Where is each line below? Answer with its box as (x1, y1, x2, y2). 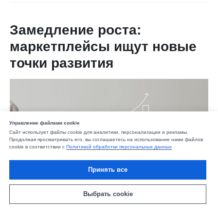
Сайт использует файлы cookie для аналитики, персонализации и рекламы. (9, 129, 188, 135)
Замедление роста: (10, 22, 141, 37)
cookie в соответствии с (9, 144, 66, 150)
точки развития (10, 55, 113, 71)
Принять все (88, 166, 127, 174)
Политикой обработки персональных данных (66, 144, 172, 150)
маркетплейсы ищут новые (10, 39, 197, 54)
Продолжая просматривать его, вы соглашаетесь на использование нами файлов (9, 137, 203, 143)
